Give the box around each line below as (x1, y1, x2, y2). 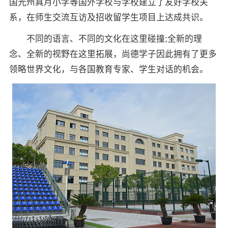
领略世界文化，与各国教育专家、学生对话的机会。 (9, 65, 208, 75)
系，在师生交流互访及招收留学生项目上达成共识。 (9, 13, 208, 23)
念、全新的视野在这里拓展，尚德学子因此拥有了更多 (9, 49, 217, 60)
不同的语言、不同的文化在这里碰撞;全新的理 (9, 34, 202, 44)
